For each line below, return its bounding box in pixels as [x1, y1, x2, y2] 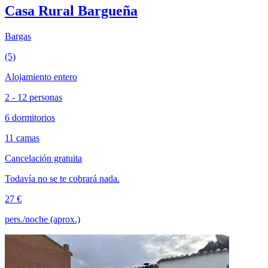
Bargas [5, 31, 31, 41]
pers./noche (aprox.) [5, 214, 80, 224]
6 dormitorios [5, 112, 55, 123]
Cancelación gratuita [5, 153, 82, 163]
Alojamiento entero [5, 71, 77, 82]
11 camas [5, 132, 39, 143]
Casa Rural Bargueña [5, 3, 138, 19]
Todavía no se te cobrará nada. [5, 173, 120, 184]
